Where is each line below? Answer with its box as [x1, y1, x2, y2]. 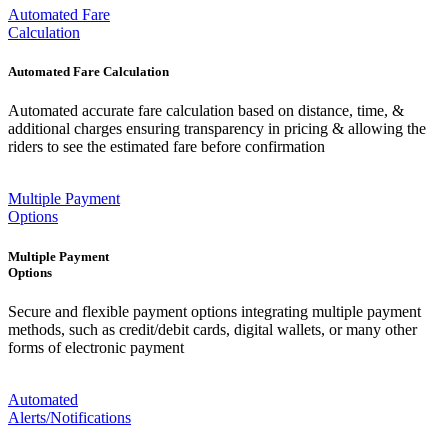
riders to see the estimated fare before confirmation [8, 138, 325, 156]
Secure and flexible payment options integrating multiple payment [8, 302, 421, 320]
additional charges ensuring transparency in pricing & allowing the [8, 120, 426, 138]
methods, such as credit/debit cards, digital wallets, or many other [8, 320, 417, 338]
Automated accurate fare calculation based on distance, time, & [8, 102, 404, 120]
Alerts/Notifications [8, 408, 131, 426]
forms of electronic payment [8, 338, 184, 356]
